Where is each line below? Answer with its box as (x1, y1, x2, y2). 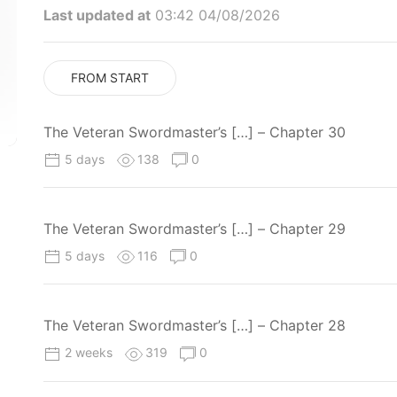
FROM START (71, 70, 149, 85)
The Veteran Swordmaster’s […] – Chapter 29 (43, 220, 346, 238)
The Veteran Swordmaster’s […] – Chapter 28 (43, 316, 346, 335)
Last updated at (43, 6, 151, 24)
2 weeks (65, 345, 116, 361)
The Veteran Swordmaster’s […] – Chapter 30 (43, 123, 346, 141)
